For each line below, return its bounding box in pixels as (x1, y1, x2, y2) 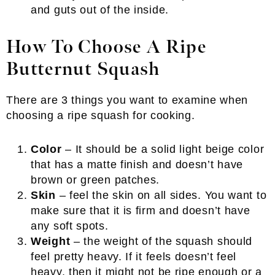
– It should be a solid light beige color (61, 143, 265, 155)
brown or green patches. (31, 174, 160, 186)
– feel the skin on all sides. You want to (55, 189, 267, 201)
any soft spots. (31, 220, 109, 232)
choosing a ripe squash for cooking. (6, 109, 195, 122)
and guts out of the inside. (31, 4, 169, 16)
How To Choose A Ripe (6, 36, 207, 58)
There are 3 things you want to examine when (6, 94, 249, 106)
